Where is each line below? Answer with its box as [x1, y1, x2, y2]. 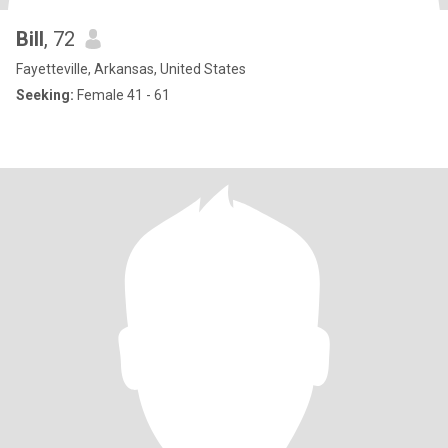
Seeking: [16, 87, 74, 103]
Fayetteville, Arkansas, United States [16, 61, 246, 77]
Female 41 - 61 [74, 87, 170, 103]
